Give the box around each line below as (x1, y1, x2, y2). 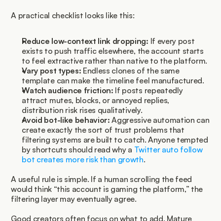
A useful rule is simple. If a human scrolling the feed (11, 174, 192, 184)
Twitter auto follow (134, 145, 203, 155)
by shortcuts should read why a (22, 145, 134, 155)
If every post (148, 36, 195, 46)
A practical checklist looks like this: (11, 10, 135, 21)
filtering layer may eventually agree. (11, 194, 137, 204)
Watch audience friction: (22, 85, 113, 96)
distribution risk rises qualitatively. (22, 105, 143, 115)
